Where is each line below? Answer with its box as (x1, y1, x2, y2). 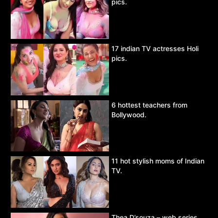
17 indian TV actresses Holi (111, 44, 199, 53)
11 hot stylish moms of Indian (111, 157, 204, 165)
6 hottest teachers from (111, 100, 187, 109)
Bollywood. (111, 110, 146, 119)
